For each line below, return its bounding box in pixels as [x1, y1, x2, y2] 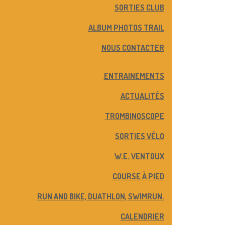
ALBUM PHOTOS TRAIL [88, 23, 164, 33]
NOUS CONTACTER [101, 43, 164, 53]
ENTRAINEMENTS [103, 71, 164, 81]
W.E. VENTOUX [114, 151, 164, 161]
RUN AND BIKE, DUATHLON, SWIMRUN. [37, 191, 164, 201]
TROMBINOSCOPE [104, 111, 164, 121]
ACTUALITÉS [120, 91, 164, 101]
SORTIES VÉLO [115, 131, 164, 141]
